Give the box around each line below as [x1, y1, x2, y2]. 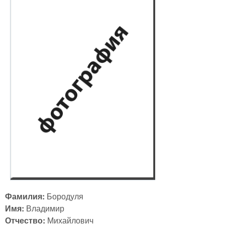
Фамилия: [5, 190, 47, 202]
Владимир [26, 202, 64, 214]
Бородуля [47, 190, 83, 202]
